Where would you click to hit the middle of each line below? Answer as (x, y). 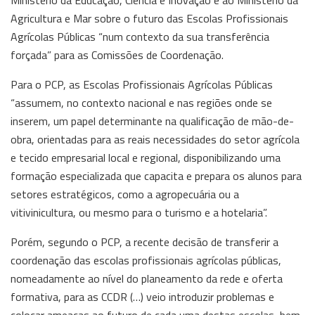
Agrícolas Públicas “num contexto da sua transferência (140, 36)
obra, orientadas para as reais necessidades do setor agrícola (155, 139)
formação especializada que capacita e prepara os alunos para (156, 175)
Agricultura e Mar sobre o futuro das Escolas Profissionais (149, 18)
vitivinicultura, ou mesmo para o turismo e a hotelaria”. (139, 212)
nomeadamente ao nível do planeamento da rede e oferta (147, 278)
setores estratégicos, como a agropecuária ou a (125, 194)
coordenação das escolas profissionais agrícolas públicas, (146, 260)
